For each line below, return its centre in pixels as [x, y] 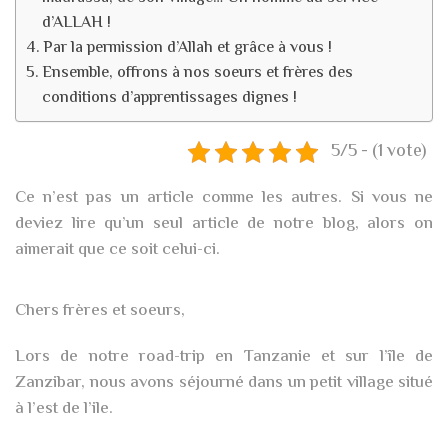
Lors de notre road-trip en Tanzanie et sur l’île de [224, 357]
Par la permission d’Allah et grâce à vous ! [188, 48]
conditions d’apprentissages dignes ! [170, 98]
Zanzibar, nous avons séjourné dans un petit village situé [224, 383]
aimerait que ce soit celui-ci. [117, 250]
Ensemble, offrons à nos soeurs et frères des [198, 73]
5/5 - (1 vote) [378, 152]
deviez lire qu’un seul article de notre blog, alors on [224, 224]
